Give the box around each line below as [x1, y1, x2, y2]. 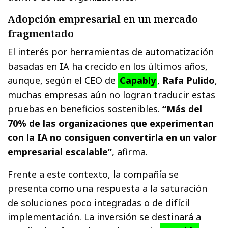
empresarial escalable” [8, 146, 112, 158]
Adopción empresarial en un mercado [8, 12, 198, 26]
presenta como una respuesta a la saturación [8, 182, 208, 195]
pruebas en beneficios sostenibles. [8, 103, 163, 116]
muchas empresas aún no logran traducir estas [8, 89, 216, 101]
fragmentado [8, 26, 74, 41]
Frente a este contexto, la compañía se [8, 168, 179, 181]
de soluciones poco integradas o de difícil [8, 196, 190, 209]
